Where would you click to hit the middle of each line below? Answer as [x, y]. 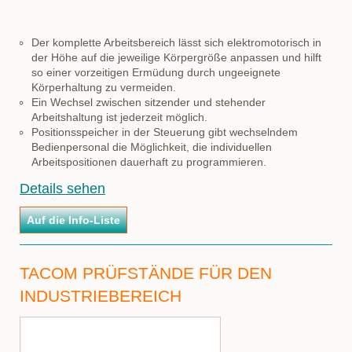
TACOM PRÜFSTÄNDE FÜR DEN [146, 273]
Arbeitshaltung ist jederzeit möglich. [119, 117]
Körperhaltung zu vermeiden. [104, 87]
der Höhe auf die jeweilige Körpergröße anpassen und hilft [176, 57]
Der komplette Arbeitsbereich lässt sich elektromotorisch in [176, 42]
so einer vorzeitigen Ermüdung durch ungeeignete [156, 72]
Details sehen [62, 189]
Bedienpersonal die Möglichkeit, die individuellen [152, 147]
